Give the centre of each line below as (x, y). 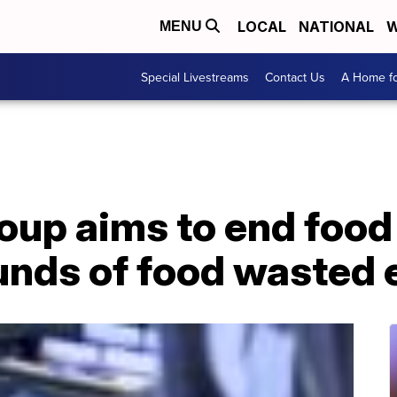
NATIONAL (336, 27)
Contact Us (295, 77)
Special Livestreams (195, 77)
